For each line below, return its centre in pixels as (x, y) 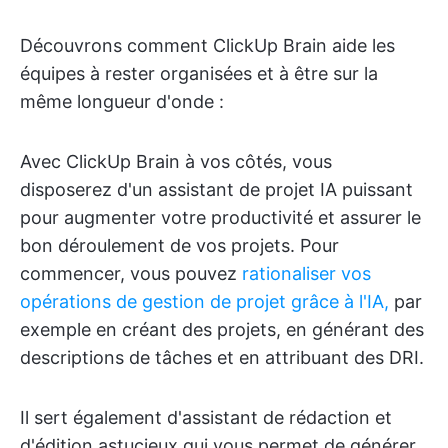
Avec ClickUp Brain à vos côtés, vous (176, 161)
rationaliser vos (306, 273)
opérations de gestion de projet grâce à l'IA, (204, 301)
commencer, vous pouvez (131, 273)
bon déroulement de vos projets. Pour (179, 245)
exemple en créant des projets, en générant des (222, 329)
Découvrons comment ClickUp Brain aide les (207, 45)
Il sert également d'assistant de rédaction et (206, 417)
